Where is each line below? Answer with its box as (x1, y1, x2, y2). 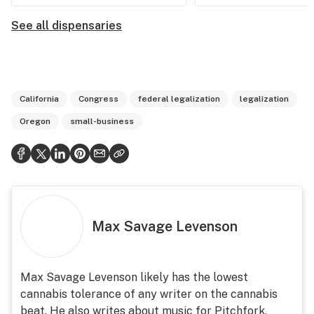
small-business (70, 116, 134, 126)
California (20, 94, 59, 104)
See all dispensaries (11, 19, 122, 32)
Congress (78, 94, 118, 104)
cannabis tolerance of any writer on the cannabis (20, 287, 278, 301)
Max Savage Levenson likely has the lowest (20, 271, 248, 284)
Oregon (20, 116, 50, 126)
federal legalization (138, 94, 220, 104)
